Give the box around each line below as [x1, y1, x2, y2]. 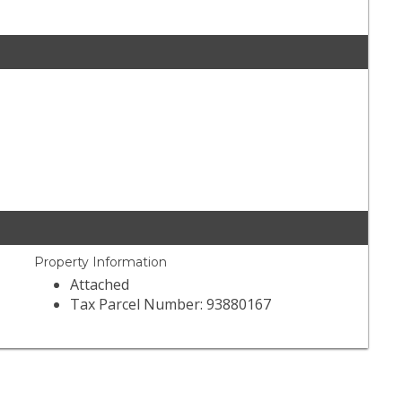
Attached [70, 275, 130, 295]
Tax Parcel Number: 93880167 [70, 294, 272, 315]
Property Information [34, 254, 168, 271]
